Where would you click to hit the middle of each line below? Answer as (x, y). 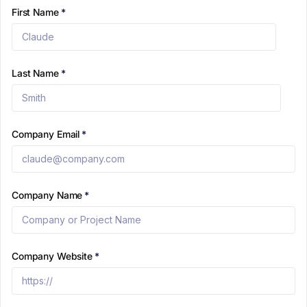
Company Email (46, 134)
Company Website (52, 256)
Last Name (35, 73)
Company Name (47, 195)
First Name (35, 12)
